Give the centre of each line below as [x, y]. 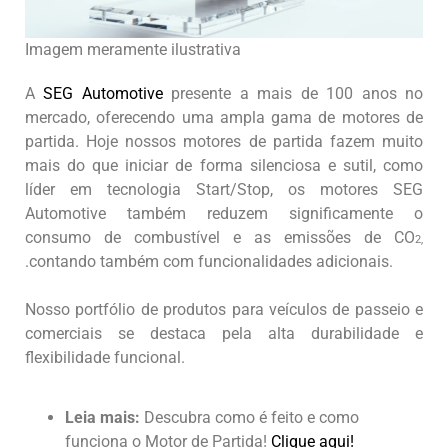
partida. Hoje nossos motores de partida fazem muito [224, 141]
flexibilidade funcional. [105, 357]
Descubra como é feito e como [249, 417]
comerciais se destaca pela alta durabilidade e [224, 333]
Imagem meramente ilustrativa [133, 49]
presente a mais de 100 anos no [293, 93]
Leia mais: [102, 417]
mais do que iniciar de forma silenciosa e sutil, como [224, 165]
